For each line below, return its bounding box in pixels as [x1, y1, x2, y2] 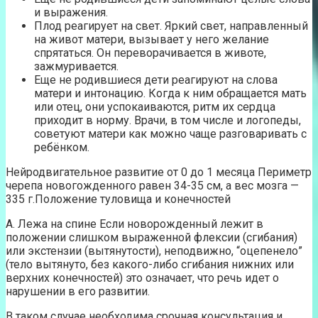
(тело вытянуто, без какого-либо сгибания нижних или [6, 258, 294, 272]
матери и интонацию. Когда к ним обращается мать [34, 87, 307, 101]
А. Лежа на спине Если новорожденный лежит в [6, 217, 263, 231]
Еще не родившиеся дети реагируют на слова [34, 73, 278, 87]
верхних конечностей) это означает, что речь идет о [6, 271, 279, 285]
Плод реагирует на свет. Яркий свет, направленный [34, 19, 308, 33]
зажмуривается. [34, 60, 119, 74]
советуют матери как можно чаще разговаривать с [34, 127, 307, 141]
